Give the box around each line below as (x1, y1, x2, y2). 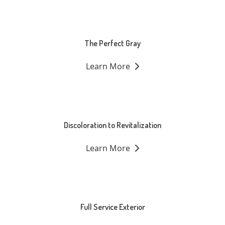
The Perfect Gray (84, 38, 141, 49)
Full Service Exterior (80, 202, 145, 212)
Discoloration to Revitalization (64, 120, 161, 131)
